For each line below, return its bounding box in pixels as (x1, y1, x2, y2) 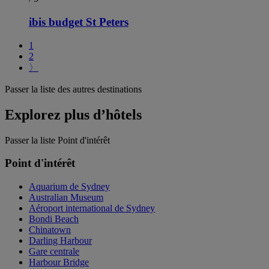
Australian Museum (29, 192, 103, 202)
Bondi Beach (29, 213, 79, 224)
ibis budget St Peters (29, 15, 128, 28)
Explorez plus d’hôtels (5, 106, 142, 122)
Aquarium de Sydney (29, 181, 110, 192)
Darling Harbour (29, 235, 92, 246)
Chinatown (29, 224, 71, 235)
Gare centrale (29, 246, 79, 256)
